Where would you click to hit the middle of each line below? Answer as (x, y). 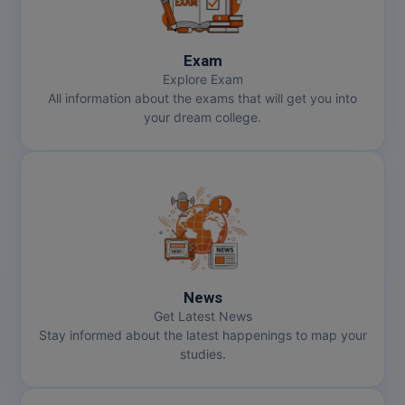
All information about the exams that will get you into (202, 98)
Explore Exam (202, 79)
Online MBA (52, 396)
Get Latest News (202, 316)
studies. (202, 354)
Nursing (40, 356)
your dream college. (202, 117)
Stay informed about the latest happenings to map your (202, 335)
